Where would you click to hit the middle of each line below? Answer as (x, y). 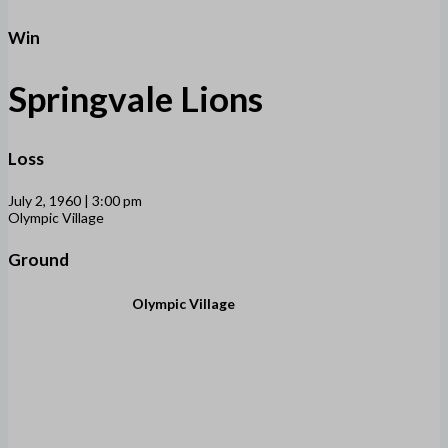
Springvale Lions (135, 98)
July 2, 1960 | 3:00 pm (75, 200)
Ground (38, 259)
